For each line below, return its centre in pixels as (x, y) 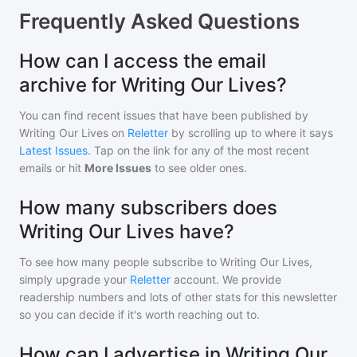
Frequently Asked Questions (159, 21)
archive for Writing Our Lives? (153, 85)
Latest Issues (53, 150)
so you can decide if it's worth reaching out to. (139, 314)
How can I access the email (143, 61)
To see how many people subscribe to (120, 262)
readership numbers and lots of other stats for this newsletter (178, 297)
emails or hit (52, 168)
